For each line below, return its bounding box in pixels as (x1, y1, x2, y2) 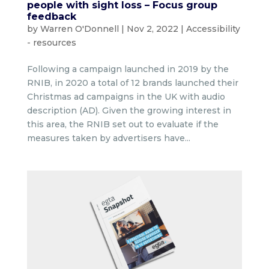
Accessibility (186, 23, 240, 34)
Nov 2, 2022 (126, 23, 178, 34)
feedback (26, 10, 76, 22)
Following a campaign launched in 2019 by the (26, 63, 229, 74)
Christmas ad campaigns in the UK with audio (26, 91, 225, 102)
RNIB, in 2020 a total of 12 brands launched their (26, 77, 238, 88)
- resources (26, 37, 76, 48)
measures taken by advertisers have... (26, 132, 190, 144)
